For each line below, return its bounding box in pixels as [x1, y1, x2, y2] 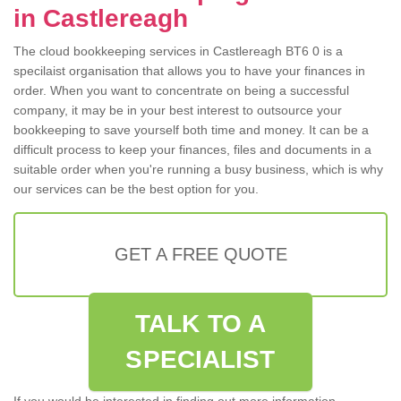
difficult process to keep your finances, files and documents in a [13, 142, 371, 158]
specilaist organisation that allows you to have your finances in [13, 64, 365, 79]
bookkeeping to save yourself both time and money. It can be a [13, 123, 369, 138]
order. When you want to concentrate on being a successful [13, 83, 349, 98]
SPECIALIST [125, 346, 276, 374]
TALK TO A [135, 310, 266, 338]
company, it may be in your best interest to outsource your [13, 103, 342, 118]
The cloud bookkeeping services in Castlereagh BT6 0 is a [13, 44, 343, 59]
